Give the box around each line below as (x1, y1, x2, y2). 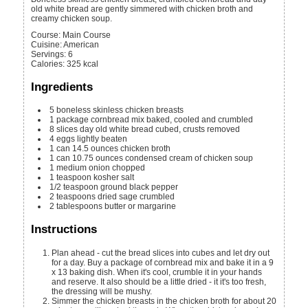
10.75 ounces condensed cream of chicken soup (72, 153, 254, 164)
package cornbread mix (56, 115, 145, 125)
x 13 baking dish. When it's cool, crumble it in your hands (52, 267, 263, 277)
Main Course (63, 30, 111, 40)
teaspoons (56, 192, 96, 202)
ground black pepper (100, 182, 179, 192)
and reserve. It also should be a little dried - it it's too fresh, (52, 276, 267, 287)
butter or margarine (104, 201, 177, 212)
